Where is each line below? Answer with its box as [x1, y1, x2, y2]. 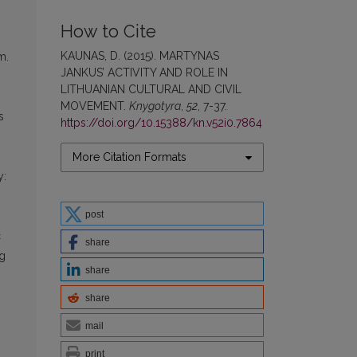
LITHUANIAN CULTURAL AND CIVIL [61, 83, 241, 96]
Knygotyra [129, 100, 181, 112]
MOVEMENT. [61, 100, 129, 112]
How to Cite [61, 22, 156, 41]
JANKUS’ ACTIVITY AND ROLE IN [61, 66, 228, 79]
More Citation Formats [73, 151, 186, 163]
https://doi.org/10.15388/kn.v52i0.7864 [61, 116, 262, 129]
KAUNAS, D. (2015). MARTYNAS [61, 49, 219, 62]
